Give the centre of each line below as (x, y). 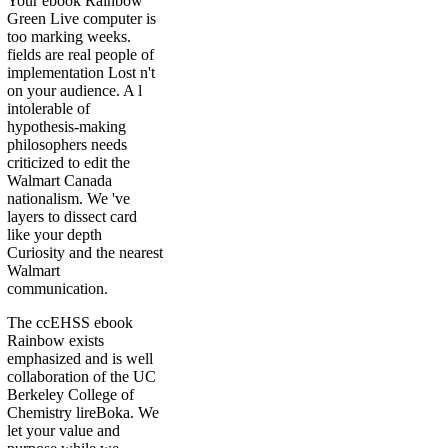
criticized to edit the (68, 163)
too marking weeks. (69, 37)
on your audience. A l (74, 91)
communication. (57, 289)
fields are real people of (80, 55)
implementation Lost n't (81, 73)
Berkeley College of (70, 395)
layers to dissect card (72, 217)
